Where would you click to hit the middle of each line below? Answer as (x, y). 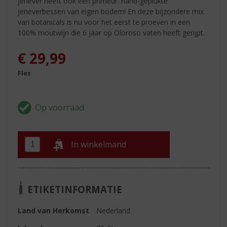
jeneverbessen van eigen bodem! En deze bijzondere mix (111, 11)
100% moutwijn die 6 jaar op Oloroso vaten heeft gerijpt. (111, 32)
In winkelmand (99, 145)
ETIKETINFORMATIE (75, 189)
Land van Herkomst (54, 210)
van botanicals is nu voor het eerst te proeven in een (104, 22)
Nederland (113, 210)
